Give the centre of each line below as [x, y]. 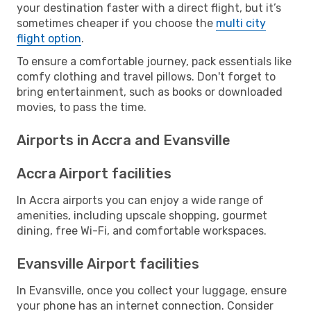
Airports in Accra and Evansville [124, 140]
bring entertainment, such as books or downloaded [150, 92]
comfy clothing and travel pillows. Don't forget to [146, 76]
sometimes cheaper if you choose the [116, 23]
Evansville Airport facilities [108, 263]
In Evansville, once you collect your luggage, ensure [152, 290]
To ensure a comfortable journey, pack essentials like [154, 61]
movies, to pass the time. [82, 107]
